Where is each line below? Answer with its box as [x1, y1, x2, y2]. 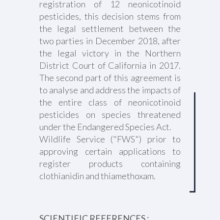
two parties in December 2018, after [39, 35, 181, 46]
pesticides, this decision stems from [39, 11, 181, 22]
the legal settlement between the [39, 23, 181, 34]
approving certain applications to [39, 146, 181, 157]
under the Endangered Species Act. [39, 121, 171, 132]
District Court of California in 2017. [39, 60, 181, 71]
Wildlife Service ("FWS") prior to [39, 134, 181, 144]
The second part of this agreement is [39, 72, 181, 83]
